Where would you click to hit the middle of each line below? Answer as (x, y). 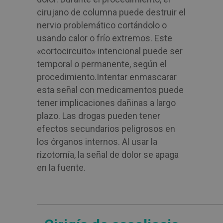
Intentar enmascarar (137, 77)
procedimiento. (67, 77)
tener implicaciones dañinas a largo (106, 103)
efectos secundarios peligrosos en (106, 129)
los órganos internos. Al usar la (97, 142)
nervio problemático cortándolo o (102, 25)
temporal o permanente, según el (102, 64)
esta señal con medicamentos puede (110, 90)
